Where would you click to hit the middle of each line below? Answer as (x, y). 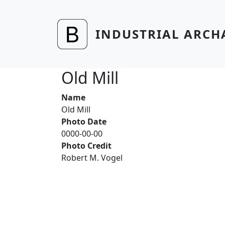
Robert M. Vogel (92, 158)
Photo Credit (86, 146)
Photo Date (84, 122)
